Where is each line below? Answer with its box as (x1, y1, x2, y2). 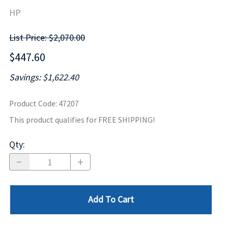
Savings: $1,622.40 (9, 71, 79, 83)
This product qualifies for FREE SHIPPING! (9, 115, 155, 125)
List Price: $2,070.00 (9, 32, 85, 44)
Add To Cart (88, 193, 134, 206)
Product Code (9, 99, 55, 109)
